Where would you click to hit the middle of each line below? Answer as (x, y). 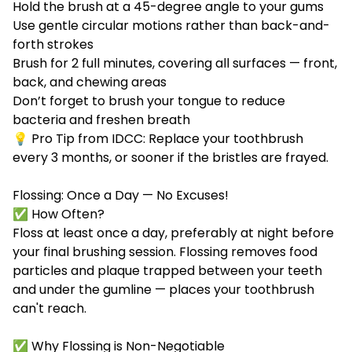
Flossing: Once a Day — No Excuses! (121, 196)
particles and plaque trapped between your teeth (167, 271)
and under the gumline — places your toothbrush (163, 290)
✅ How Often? (59, 214)
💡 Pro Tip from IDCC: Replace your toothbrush (158, 139)
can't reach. (49, 309)
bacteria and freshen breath (101, 120)
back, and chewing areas (90, 82)
